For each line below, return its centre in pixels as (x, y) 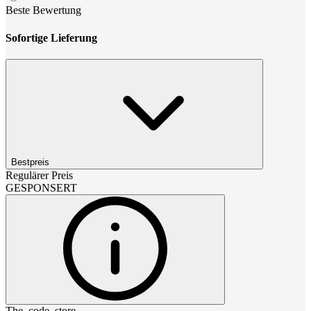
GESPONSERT (41, 187)
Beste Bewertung (43, 10)
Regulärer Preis (39, 175)
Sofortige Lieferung (51, 37)
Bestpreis (30, 162)
